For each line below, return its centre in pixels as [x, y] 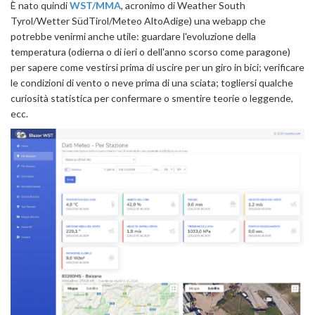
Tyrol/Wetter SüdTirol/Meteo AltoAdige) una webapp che [138, 20]
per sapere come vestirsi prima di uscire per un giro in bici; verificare [157, 67]
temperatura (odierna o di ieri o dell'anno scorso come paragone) [150, 51]
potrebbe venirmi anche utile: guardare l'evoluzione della [133, 36]
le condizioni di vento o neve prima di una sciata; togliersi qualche [152, 82]
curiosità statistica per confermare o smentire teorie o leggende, [152, 98]
